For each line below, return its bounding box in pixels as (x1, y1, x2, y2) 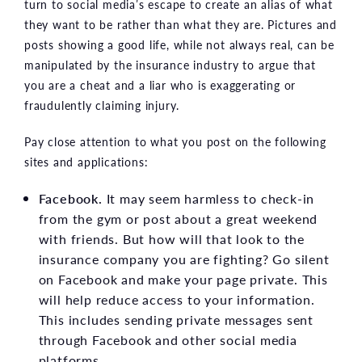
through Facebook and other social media (38, 330, 297, 349)
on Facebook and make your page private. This (38, 269, 328, 288)
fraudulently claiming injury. (24, 96, 180, 113)
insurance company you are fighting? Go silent (38, 249, 330, 268)
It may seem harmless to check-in (102, 188, 315, 208)
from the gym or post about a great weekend (38, 208, 318, 228)
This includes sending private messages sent (38, 309, 314, 329)
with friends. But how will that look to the (38, 229, 305, 248)
